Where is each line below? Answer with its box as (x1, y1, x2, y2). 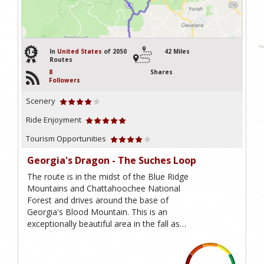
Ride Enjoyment (26, 114, 81, 126)
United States (57, 47, 102, 56)
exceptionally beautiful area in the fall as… (27, 218, 186, 230)
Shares (150, 68, 173, 77)
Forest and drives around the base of (27, 194, 169, 206)
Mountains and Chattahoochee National (27, 183, 180, 194)
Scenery (26, 95, 55, 107)
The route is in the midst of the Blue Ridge (27, 171, 189, 183)
